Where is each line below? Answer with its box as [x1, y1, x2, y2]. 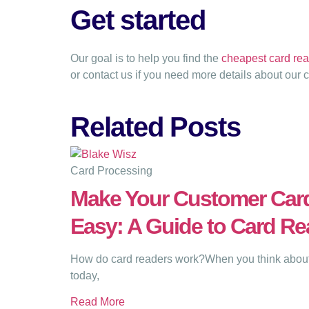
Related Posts [70, 111, 241, 142]
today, [70, 269, 99, 281]
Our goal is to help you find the [70, 52, 221, 65]
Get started [70, 5, 206, 36]
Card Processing [70, 164, 152, 177]
